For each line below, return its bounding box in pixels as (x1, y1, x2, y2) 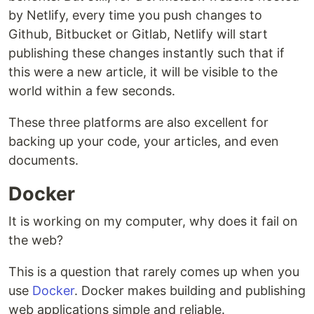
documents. (8, 152, 78, 168)
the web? (8, 232, 63, 247)
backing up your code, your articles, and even (8, 133, 279, 149)
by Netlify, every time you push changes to (8, 7, 262, 22)
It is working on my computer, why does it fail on (8, 213, 298, 228)
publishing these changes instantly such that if (8, 45, 285, 60)
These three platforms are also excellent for (8, 114, 268, 130)
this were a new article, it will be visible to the (8, 64, 278, 79)
